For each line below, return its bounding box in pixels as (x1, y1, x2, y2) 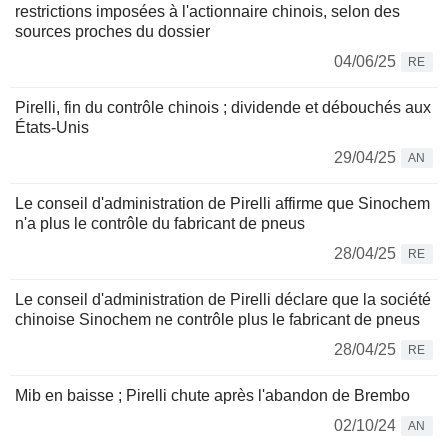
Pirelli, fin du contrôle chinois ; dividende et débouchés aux (15, 99, 431, 117)
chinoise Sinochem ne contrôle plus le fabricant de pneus (15, 311, 420, 329)
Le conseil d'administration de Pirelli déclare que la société (15, 291, 431, 309)
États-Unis (15, 119, 89, 137)
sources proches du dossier (15, 23, 210, 41)
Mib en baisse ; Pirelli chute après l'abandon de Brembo (15, 387, 410, 405)
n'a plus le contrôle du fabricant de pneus (15, 215, 305, 233)
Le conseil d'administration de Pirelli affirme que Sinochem (15, 195, 430, 213)
